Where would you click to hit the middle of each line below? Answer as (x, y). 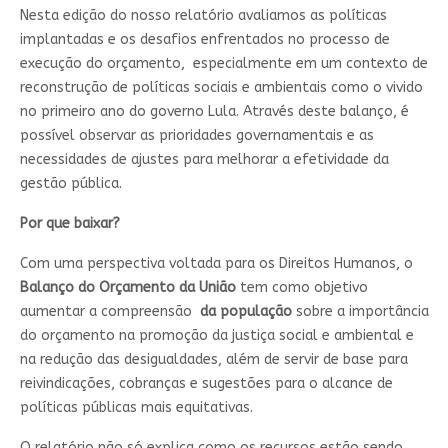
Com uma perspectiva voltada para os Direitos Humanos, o (216, 264)
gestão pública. (70, 184)
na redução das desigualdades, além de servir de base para (213, 360)
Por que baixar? (69, 224)
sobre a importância (360, 312)
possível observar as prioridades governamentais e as (196, 136)
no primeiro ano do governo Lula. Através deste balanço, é (214, 112)
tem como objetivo (301, 288)
